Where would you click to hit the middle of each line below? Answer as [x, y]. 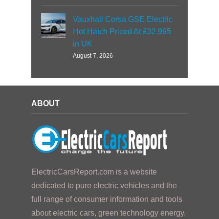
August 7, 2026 [93, 56]
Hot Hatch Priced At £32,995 [122, 32]
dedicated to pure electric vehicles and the [104, 186]
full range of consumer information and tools [107, 199]
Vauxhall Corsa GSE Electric [123, 19]
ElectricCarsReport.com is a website [94, 172]
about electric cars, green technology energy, [109, 213]
